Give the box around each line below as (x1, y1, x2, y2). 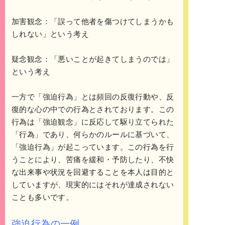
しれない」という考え (12, 30, 89, 39)
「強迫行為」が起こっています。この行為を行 (12, 143, 174, 152)
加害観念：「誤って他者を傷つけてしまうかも (12, 17, 174, 26)
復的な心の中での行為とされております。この (12, 105, 174, 114)
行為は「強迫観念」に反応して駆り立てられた (12, 118, 174, 127)
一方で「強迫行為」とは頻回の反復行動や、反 (12, 92, 174, 101)
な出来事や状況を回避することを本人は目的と (12, 168, 174, 177)
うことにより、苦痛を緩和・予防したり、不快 (12, 155, 174, 164)
